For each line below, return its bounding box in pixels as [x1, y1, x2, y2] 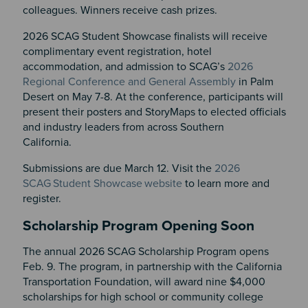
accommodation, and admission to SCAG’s [22, 60, 228, 74]
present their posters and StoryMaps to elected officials [22, 105, 286, 120]
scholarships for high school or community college [22, 289, 263, 304]
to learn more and [181, 177, 269, 191]
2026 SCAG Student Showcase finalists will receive [22, 30, 267, 44]
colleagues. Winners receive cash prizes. [22, 3, 220, 18]
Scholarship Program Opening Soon [22, 217, 258, 235]
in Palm [235, 75, 274, 89]
